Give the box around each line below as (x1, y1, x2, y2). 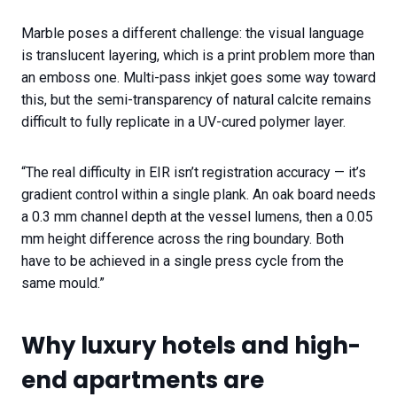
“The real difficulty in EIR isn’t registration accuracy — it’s (21, 164, 366, 182)
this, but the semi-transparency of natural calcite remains (21, 91, 371, 109)
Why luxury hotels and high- (21, 330, 361, 362)
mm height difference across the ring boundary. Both (21, 230, 344, 248)
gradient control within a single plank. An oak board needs (21, 186, 376, 204)
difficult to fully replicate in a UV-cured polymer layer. (21, 113, 346, 131)
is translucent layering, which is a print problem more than (21, 47, 375, 65)
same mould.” (21, 275, 105, 292)
